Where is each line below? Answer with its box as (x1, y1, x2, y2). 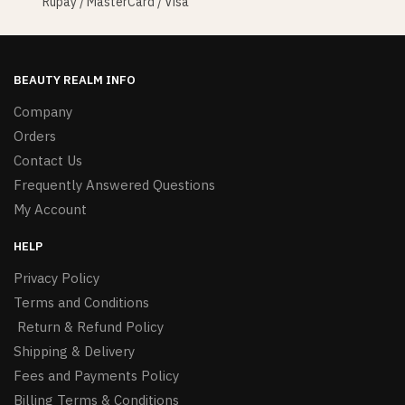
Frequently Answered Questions (14, 175, 215, 193)
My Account (14, 200, 87, 218)
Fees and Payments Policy (14, 366, 179, 384)
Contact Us (14, 151, 82, 169)
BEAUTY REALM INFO (14, 71, 136, 88)
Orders (14, 127, 56, 145)
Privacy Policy (14, 268, 99, 287)
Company (14, 102, 72, 120)
